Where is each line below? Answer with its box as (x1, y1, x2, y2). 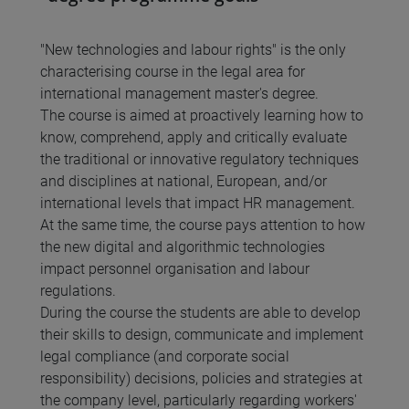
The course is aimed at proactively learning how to (40, 107, 363, 125)
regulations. (40, 282, 116, 300)
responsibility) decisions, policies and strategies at (40, 370, 362, 388)
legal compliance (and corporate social (40, 348, 289, 366)
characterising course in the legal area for (40, 63, 305, 81)
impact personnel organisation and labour (40, 260, 309, 278)
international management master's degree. (40, 85, 319, 103)
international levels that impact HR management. (40, 194, 355, 213)
